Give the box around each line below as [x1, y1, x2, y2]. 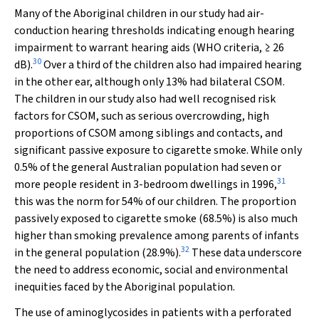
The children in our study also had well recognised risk [14, 91, 276, 107]
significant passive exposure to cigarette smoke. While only [14, 142, 302, 158]
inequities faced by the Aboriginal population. [14, 279, 235, 295]
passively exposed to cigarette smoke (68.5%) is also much [14, 211, 298, 226]
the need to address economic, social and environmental [14, 262, 288, 278]
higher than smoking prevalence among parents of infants [14, 228, 299, 244]
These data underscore [189, 245, 302, 261]
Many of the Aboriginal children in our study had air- [14, 6, 264, 21]
